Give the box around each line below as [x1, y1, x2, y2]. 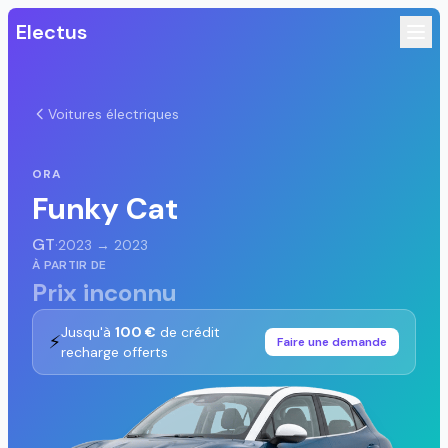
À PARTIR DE [32, 257, 107, 273]
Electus [16, 19, 87, 45]
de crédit [156, 323, 220, 341]
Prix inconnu [32, 277, 177, 308]
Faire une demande [277, 334, 387, 350]
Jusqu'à [61, 323, 115, 341]
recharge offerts [61, 343, 168, 361]
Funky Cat [32, 189, 178, 228]
